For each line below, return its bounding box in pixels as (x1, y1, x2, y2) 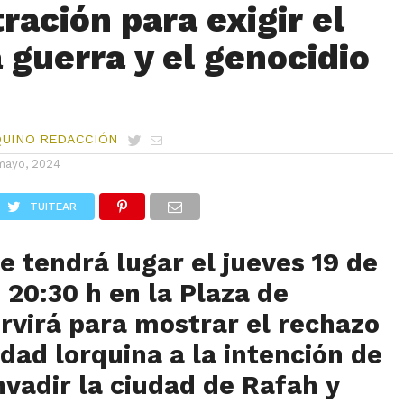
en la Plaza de (102, 277, 289, 308)
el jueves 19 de (191, 246, 379, 278)
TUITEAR (30, 199, 78, 213)
